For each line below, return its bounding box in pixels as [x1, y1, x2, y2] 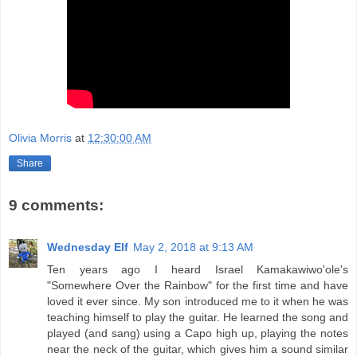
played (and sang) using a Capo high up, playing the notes [47, 326, 348, 339]
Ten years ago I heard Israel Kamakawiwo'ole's [47, 262, 348, 276]
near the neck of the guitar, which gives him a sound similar [47, 342, 348, 355]
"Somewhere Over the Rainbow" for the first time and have [47, 278, 348, 292]
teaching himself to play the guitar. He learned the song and [47, 310, 348, 324]
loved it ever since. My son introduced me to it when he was [47, 294, 348, 308]
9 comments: [9, 197, 104, 214]
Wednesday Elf [47, 240, 128, 253]
